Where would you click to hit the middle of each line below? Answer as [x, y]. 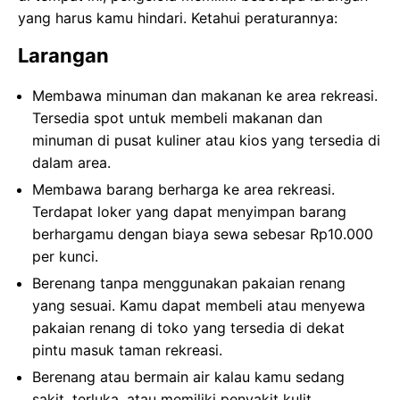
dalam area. [71, 162]
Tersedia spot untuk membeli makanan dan [177, 117]
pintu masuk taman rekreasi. [127, 350]
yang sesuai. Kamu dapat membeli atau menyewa [199, 305]
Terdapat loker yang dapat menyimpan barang [189, 211]
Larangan [63, 55]
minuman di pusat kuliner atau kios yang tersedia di [206, 140]
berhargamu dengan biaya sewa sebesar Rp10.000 [203, 233]
